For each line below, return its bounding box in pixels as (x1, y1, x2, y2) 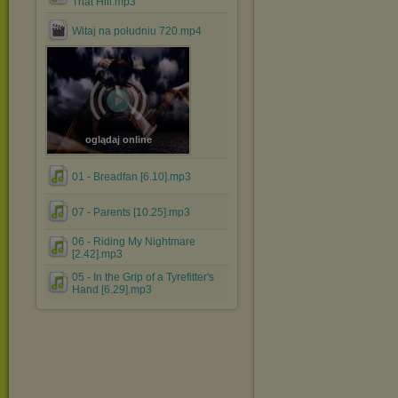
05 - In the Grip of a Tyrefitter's (72, 271, 214, 283)
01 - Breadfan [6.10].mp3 (72, 171, 191, 183)
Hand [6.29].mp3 (72, 283, 152, 296)
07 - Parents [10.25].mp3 (72, 206, 190, 219)
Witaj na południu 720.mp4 (72, 25, 202, 37)
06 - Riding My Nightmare (72, 235, 195, 248)
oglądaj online (84, 134, 152, 145)
